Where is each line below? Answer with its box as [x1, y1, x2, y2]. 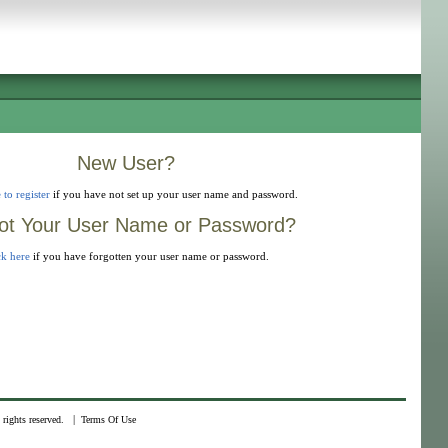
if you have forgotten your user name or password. [30, 250, 269, 263]
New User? [77, 152, 175, 174]
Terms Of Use [80, 414, 136, 425]
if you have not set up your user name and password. [50, 188, 298, 201]
